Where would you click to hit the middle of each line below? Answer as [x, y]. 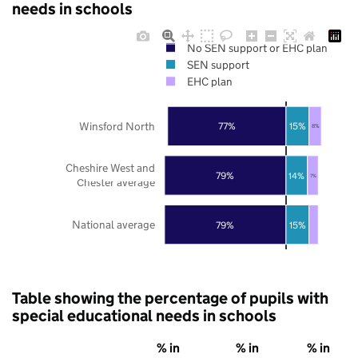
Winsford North [117, 126]
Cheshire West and [110, 167]
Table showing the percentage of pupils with [170, 298]
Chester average [116, 183]
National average [113, 224]
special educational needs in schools [144, 315]
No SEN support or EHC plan [257, 48]
